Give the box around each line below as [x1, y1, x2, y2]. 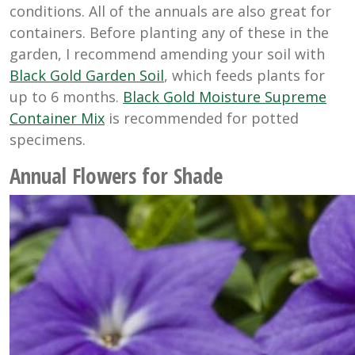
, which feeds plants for [164, 65, 325, 85]
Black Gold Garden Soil [10, 65, 164, 85]
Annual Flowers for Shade [10, 160, 223, 190]
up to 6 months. [10, 86, 123, 106]
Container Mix [10, 108, 105, 128]
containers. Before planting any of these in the [10, 22, 329, 42]
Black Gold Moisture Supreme [123, 86, 326, 106]
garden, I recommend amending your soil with [10, 44, 325, 63]
